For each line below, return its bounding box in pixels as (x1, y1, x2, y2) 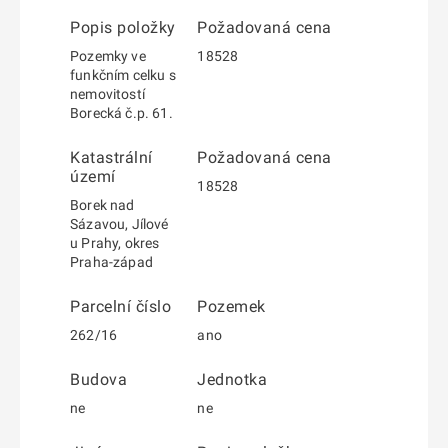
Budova (70, 370, 127, 389)
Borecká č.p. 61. (70, 105, 173, 121)
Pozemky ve (70, 48, 146, 64)
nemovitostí (70, 86, 145, 102)
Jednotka (197, 370, 268, 389)
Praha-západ (70, 254, 153, 270)
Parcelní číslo (70, 297, 171, 316)
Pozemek (197, 297, 266, 316)
